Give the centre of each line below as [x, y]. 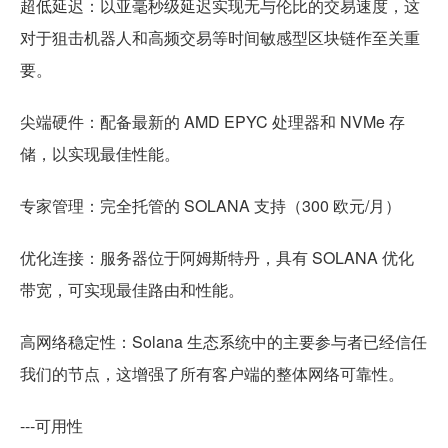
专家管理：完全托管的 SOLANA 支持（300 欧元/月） [210, 205]
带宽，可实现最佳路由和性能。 [132, 289]
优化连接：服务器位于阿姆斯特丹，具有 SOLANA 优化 [217, 257]
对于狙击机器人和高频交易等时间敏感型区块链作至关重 [220, 37]
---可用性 [51, 425]
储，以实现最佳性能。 [100, 153]
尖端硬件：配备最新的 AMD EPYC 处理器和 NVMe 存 [212, 121]
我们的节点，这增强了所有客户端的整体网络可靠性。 [212, 373]
